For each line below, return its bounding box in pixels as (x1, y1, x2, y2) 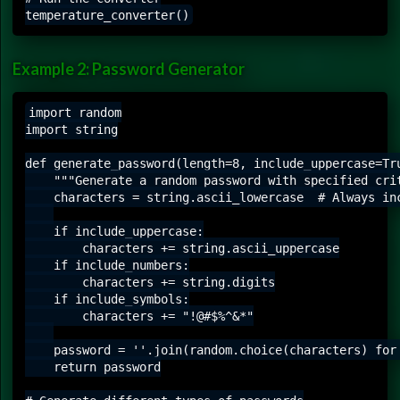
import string (25, 121, 118, 137)
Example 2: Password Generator (12, 58, 245, 79)
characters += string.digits (25, 274, 275, 289)
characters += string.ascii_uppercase (25, 240, 339, 255)
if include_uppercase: (25, 223, 204, 238)
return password (25, 359, 161, 374)
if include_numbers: (25, 257, 189, 272)
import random (28, 104, 121, 120)
